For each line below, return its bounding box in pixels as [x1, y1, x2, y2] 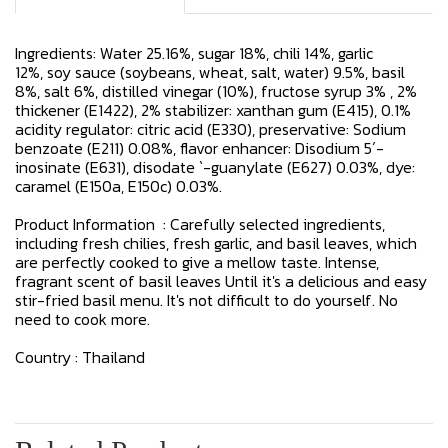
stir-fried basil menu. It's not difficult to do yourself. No [15, 288, 398, 312]
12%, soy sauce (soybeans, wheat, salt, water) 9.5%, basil [15, 60, 405, 84]
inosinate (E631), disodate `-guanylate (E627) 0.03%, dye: [15, 155, 415, 179]
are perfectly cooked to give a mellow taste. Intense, [15, 250, 379, 274]
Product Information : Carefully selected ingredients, [15, 212, 385, 236]
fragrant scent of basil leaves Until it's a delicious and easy [15, 269, 427, 293]
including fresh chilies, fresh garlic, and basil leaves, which [15, 231, 417, 255]
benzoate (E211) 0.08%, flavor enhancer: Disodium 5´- [15, 136, 384, 160]
